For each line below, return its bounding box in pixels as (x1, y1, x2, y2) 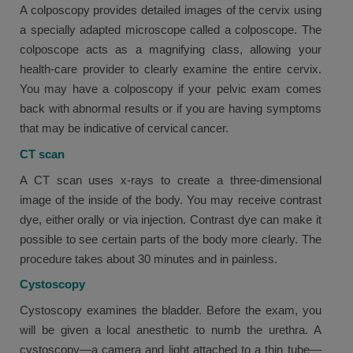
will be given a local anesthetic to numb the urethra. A (20, 323, 321, 337)
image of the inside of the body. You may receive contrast (20, 192, 321, 206)
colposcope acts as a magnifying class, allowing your (20, 43, 321, 57)
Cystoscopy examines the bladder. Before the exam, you (20, 303, 321, 318)
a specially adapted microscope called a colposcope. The (20, 23, 321, 37)
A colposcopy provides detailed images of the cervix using (20, 3, 321, 17)
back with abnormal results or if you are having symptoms (20, 102, 321, 116)
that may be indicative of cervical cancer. (20, 121, 229, 136)
